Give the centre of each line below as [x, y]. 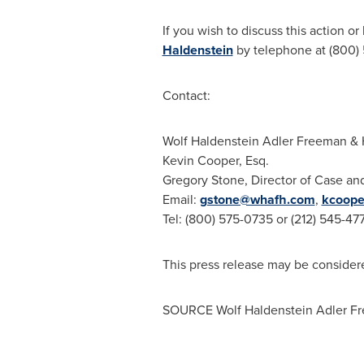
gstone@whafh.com [257, 199]
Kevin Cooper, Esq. [215, 160]
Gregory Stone [203, 180]
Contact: [186, 95]
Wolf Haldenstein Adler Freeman [254, 141]
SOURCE [189, 310]
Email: [181, 199]
